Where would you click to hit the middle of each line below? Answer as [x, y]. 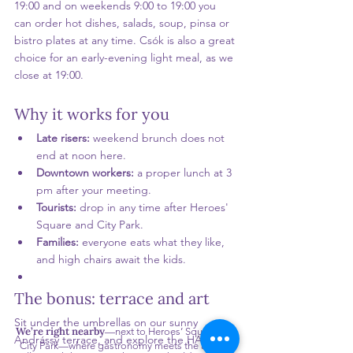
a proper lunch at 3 [186, 173]
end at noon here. [81, 156]
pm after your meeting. [94, 190]
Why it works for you [92, 114]
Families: [59, 242]
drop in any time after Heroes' [156, 208]
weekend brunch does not [160, 138]
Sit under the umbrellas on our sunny [108, 323]
